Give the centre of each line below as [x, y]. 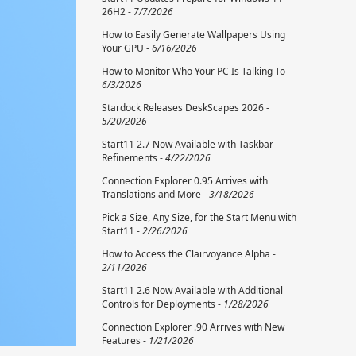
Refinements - [133, 158]
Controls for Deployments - [163, 304]
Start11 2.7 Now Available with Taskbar [188, 145]
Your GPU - [127, 48]
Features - [125, 341]
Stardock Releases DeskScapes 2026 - [186, 108]
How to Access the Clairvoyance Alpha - [189, 254]
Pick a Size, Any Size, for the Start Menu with [199, 218]
